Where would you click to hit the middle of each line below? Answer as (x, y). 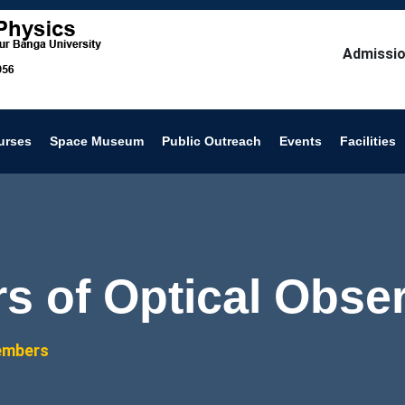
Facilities (368, 141)
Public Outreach (212, 141)
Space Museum (97, 141)
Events (301, 141)
